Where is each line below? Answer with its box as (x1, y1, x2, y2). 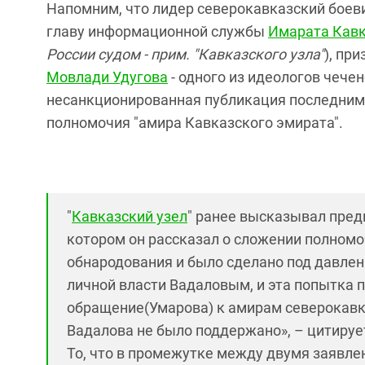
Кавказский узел (72, 208, 187, 225)
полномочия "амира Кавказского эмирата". (46, 114, 343, 131)
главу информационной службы (46, 23, 268, 40)
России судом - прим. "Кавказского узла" (46, 46, 324, 63)
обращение (67, 299, 144, 316)
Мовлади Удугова (46, 68, 168, 86)
